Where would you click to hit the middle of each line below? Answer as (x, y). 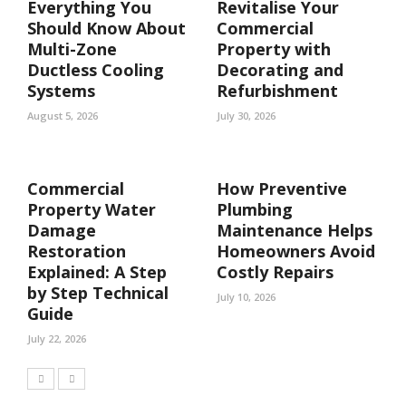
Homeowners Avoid (296, 251)
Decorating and (280, 70)
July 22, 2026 (57, 338)
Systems (61, 91)
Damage (62, 230)
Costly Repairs (275, 272)
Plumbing (255, 209)
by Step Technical (98, 293)
